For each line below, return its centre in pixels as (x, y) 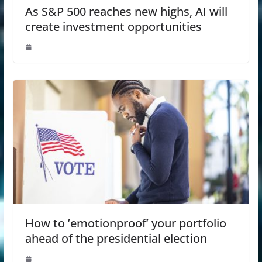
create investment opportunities (113, 27)
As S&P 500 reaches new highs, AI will (126, 12)
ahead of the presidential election (116, 238)
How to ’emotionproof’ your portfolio (125, 223)
